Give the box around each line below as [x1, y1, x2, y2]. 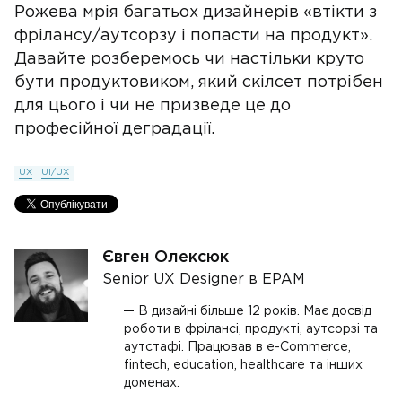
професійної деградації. [14, 122, 214, 136]
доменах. [124, 378, 179, 389]
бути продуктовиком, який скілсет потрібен [14, 75, 383, 90]
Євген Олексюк [102, 250, 229, 265]
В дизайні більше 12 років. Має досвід [138, 306, 371, 317]
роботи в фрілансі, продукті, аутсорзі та [124, 324, 378, 335]
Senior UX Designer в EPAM [102, 273, 305, 286]
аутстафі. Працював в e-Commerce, [124, 342, 351, 353]
